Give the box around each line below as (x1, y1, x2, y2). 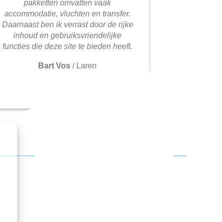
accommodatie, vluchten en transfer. (4, 9, 130, 18)
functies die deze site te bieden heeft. (2, 42, 132, 51)
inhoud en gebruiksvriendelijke (13, 31, 121, 40)
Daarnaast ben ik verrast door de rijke (1, 20, 133, 29)
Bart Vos (38, 61, 70, 70)
